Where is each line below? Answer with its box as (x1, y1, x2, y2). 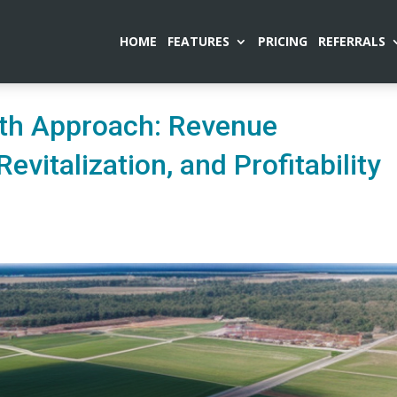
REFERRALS (317, 32, 385, 50)
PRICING (257, 32, 307, 50)
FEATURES (167, 32, 230, 50)
